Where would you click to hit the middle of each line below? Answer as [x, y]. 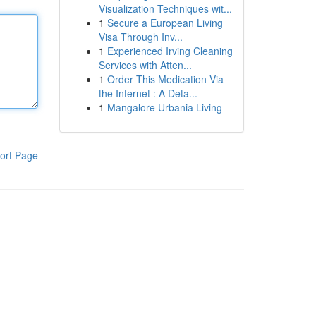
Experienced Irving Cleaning [170, 51]
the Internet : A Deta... [148, 93]
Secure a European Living [165, 23]
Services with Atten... [145, 65]
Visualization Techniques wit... [165, 8]
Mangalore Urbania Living [164, 107]
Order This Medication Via [165, 79]
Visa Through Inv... [140, 37]
